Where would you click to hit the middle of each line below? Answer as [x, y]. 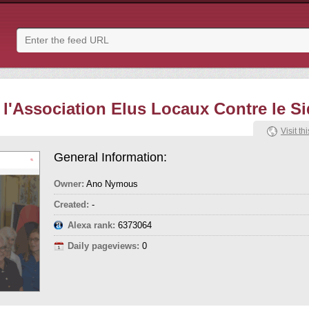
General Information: [110, 157]
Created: [71, 205]
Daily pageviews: [103, 246]
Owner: [69, 184]
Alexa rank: [91, 225]
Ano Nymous [111, 184]
